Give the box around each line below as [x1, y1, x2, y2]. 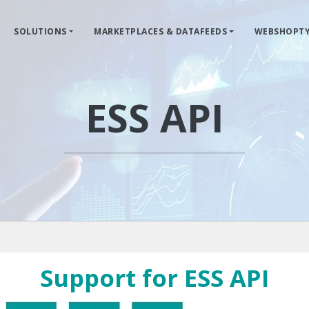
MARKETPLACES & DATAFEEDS [94, 26, 228, 37]
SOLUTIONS [14, 26, 67, 37]
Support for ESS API [40, 261, 269, 294]
